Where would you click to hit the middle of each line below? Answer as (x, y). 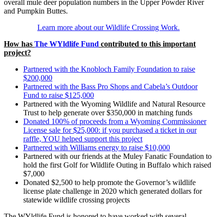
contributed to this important (147, 44)
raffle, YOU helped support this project (83, 139)
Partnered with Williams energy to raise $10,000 (97, 148)
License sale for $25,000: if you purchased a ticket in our (110, 130)
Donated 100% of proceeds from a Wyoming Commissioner (115, 122)
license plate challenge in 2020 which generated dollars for (113, 191)
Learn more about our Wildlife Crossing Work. (108, 28)
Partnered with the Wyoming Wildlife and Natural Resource (114, 104)
